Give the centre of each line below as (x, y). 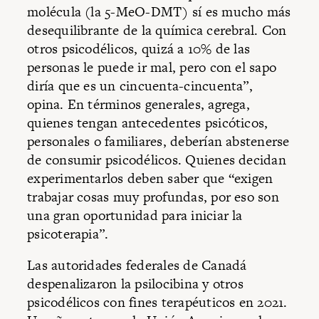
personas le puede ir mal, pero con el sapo (152, 68)
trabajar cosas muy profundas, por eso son (153, 197)
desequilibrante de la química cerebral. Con (157, 31)
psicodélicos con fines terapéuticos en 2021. (157, 302)
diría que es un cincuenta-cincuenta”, (140, 86)
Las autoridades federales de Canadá (137, 265)
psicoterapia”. (70, 234)
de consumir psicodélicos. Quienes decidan (157, 160)
